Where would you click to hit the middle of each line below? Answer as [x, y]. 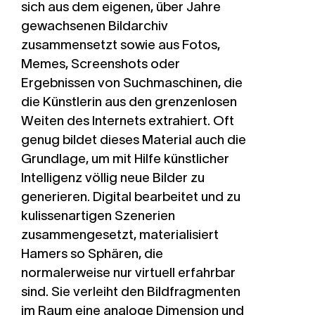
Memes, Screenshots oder [101, 64]
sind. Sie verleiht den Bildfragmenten [131, 291]
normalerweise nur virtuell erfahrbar [128, 272]
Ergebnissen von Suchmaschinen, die [132, 83]
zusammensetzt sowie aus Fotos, [121, 45]
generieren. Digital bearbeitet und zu [131, 197]
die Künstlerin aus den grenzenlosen [129, 102]
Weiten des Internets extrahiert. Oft [128, 121]
